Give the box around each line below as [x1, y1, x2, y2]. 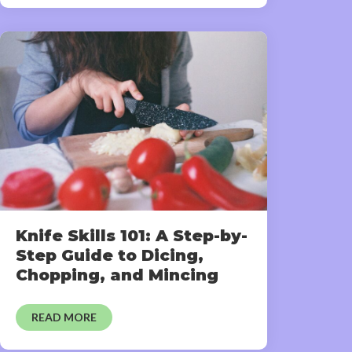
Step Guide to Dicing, [16, 245, 203, 265]
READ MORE [31, 310, 97, 324]
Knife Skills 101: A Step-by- [16, 225, 247, 245]
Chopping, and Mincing [16, 265, 218, 284]
